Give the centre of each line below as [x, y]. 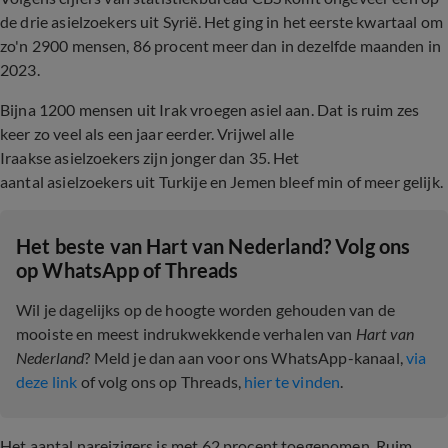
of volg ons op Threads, [161, 381]
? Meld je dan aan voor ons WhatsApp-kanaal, [245, 357]
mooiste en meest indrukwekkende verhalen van [186, 333]
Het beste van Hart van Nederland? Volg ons [213, 246]
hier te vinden [292, 381]
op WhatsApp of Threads [127, 270]
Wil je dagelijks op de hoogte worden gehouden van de [205, 309]
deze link [47, 381]
